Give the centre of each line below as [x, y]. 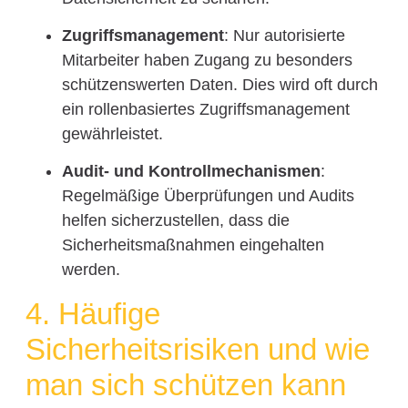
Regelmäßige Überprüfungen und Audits [208, 196]
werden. [91, 270]
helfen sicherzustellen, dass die [175, 221]
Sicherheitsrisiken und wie [197, 349]
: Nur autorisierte [284, 35]
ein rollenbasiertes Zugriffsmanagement [205, 109]
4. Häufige [92, 313]
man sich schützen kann [185, 384]
